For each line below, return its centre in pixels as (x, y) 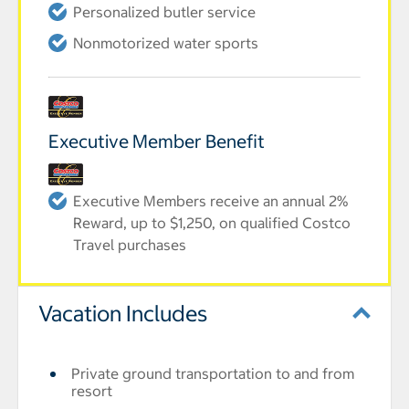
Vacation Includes (123, 313)
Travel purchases (130, 245)
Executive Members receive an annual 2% (210, 201)
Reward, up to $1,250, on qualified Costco (212, 223)
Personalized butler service (164, 12)
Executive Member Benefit (157, 141)
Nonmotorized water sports (166, 43)
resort (92, 391)
